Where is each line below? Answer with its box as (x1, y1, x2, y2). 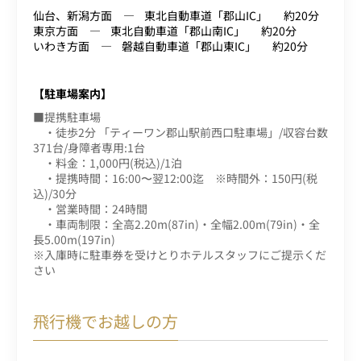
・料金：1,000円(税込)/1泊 (33, 154, 182, 171)
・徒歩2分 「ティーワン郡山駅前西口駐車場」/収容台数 (33, 123, 328, 140)
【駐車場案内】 (33, 85, 112, 102)
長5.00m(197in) (33, 230, 115, 247)
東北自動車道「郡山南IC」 (110, 22, 245, 39)
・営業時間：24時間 (33, 200, 147, 217)
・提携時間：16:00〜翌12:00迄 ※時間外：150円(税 (33, 169, 317, 186)
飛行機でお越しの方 (33, 309, 178, 333)
